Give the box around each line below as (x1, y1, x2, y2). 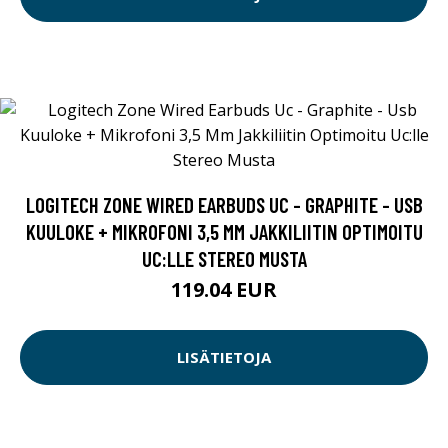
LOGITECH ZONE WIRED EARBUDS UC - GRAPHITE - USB (25, 191, 423, 217)
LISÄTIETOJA (177, 347, 271, 368)
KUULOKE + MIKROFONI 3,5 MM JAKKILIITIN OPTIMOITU (25, 218, 423, 244)
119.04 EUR (171, 275, 277, 303)
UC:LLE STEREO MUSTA (141, 245, 307, 271)
